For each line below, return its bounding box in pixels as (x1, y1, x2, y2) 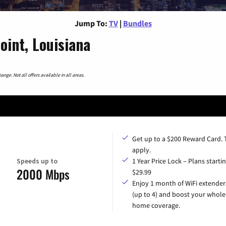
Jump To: (74, 18, 107, 28)
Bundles (123, 18, 152, 28)
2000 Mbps (16, 164, 70, 183)
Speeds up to (16, 156, 58, 165)
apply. (132, 145, 151, 155)
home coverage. (132, 201, 180, 210)
